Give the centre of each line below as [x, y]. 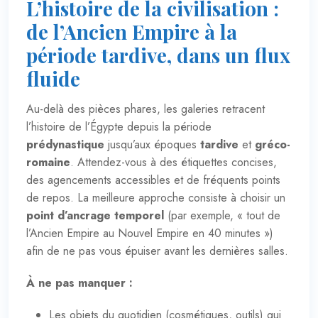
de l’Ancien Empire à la [132, 31]
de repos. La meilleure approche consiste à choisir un [156, 197]
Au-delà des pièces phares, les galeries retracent [146, 109]
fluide [53, 78]
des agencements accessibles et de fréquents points [153, 180]
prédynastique [65, 144]
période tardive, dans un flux [158, 55]
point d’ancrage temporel [95, 215]
